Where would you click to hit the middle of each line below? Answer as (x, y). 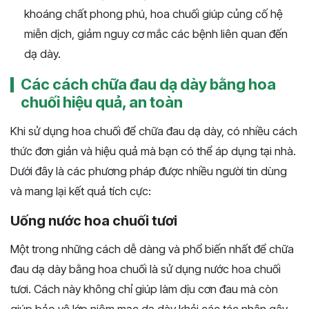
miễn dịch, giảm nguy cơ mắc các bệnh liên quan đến (156, 34)
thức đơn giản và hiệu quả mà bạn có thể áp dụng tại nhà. (153, 151)
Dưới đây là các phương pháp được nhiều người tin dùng (149, 171)
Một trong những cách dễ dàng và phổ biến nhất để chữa (152, 249)
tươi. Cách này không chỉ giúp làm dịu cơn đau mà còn (144, 289)
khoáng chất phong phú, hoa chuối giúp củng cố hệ (153, 14)
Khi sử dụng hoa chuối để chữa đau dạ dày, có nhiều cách (154, 131)
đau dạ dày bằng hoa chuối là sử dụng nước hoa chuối (146, 269)
